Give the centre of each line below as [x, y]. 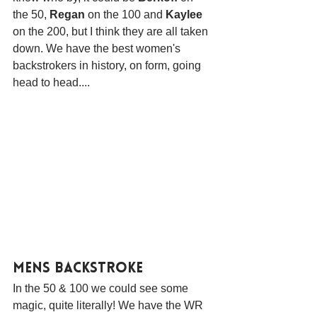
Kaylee [184, 14]
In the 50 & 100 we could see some [102, 288]
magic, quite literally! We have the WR [109, 305]
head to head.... [51, 82]
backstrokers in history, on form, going [108, 65]
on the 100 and [125, 14]
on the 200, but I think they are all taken [112, 31]
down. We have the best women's [98, 48]
